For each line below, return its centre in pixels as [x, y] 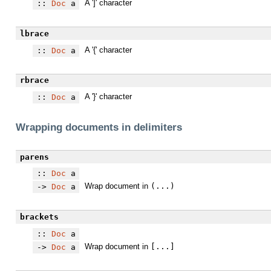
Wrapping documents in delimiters [99, 128]
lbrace [34, 33]
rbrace [34, 80]
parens [34, 157]
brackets [39, 217]
